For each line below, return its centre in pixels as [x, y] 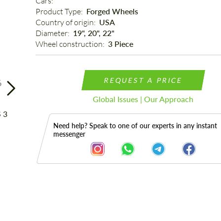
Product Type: [60, 11]
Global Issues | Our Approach [143, 99]
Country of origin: [66, 22]
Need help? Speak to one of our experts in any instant [135, 126]
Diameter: [53, 33]
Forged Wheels [112, 11]
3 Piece [120, 44]
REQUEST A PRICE [143, 80]
